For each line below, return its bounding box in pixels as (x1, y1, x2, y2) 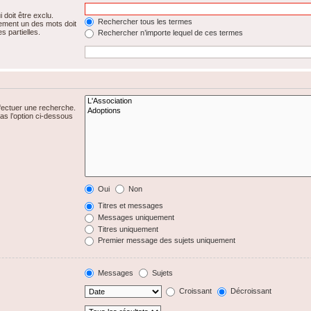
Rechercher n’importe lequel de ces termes (96, 28, 244, 37)
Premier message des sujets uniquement (96, 236, 236, 245)
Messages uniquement (96, 212, 175, 221)
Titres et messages (96, 201, 164, 210)
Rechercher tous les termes (96, 17, 193, 26)
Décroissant (228, 287, 272, 296)
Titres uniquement (96, 224, 159, 233)
